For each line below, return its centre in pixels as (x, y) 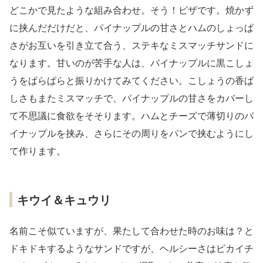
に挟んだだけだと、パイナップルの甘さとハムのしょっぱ (131, 27)
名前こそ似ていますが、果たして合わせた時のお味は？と (131, 230)
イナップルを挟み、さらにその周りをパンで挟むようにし (131, 133)
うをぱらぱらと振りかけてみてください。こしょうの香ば (131, 80)
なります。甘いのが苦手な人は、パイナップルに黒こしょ (131, 63)
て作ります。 (38, 151)
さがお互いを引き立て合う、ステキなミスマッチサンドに (131, 45)
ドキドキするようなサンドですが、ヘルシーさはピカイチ (131, 248)
